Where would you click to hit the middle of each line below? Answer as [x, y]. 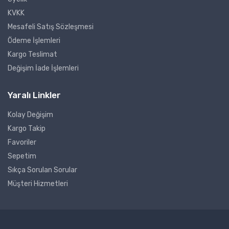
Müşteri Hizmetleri [38, 184]
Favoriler [22, 142]
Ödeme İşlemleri [34, 40]
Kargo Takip [27, 128]
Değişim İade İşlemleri [43, 68]
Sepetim [22, 156]
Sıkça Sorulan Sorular [42, 170]
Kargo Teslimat [32, 54]
